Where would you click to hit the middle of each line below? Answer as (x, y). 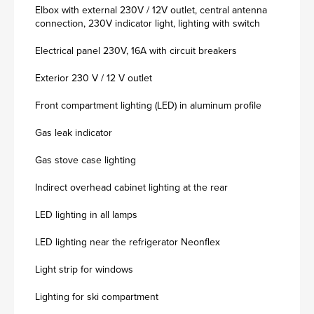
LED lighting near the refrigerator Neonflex (128, 242)
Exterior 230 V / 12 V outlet (94, 78)
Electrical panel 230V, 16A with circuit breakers (136, 51)
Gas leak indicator (74, 133)
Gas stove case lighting (86, 160)
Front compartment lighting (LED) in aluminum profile (148, 105)
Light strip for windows (84, 269)
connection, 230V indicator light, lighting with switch (148, 23)
